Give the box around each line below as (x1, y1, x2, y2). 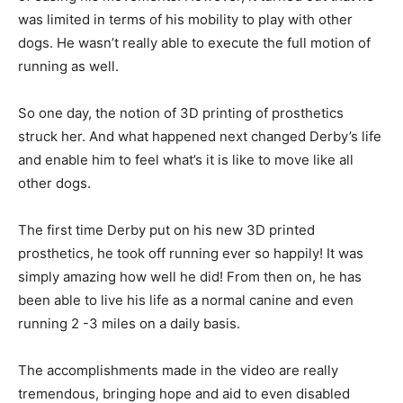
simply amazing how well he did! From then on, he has (18, 267, 362, 285)
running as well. (18, 57, 119, 75)
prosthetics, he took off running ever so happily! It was (18, 244, 363, 262)
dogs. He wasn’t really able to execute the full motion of (18, 33, 371, 51)
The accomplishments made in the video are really (18, 361, 338, 379)
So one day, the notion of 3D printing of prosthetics (18, 103, 344, 121)
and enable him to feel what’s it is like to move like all (18, 150, 354, 168)
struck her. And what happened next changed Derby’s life (18, 127, 381, 145)
